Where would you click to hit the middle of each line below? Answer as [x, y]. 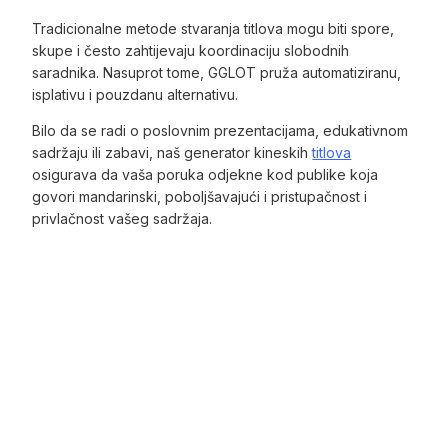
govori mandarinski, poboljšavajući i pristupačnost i [200, 197]
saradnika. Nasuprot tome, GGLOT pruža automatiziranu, [217, 73]
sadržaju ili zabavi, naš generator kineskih [172, 153]
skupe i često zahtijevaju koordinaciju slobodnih [191, 51]
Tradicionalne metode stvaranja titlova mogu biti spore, [213, 29]
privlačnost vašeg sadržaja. [122, 219]
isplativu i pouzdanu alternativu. [135, 95]
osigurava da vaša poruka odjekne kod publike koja [205, 175]
